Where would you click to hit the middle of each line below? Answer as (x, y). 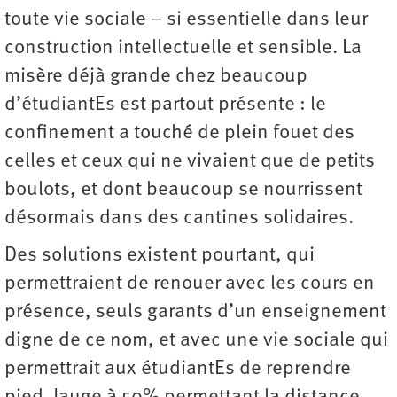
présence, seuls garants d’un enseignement (195, 312)
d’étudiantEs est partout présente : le (165, 105)
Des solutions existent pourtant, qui (160, 255)
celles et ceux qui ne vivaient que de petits (190, 161)
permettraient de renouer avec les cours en (190, 284)
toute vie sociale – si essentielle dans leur (186, 19)
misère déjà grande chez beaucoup (156, 76)
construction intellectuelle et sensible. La (183, 48)
